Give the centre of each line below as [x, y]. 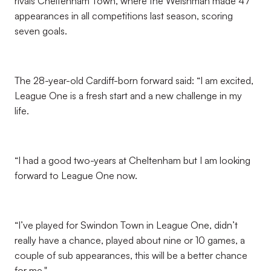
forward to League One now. [76, 175]
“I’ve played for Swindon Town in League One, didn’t [126, 225]
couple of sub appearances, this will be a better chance [131, 255]
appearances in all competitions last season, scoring [124, 16]
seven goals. [41, 31]
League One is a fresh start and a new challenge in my [128, 96]
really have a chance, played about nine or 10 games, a [130, 240]
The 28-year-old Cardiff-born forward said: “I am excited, [134, 80]
